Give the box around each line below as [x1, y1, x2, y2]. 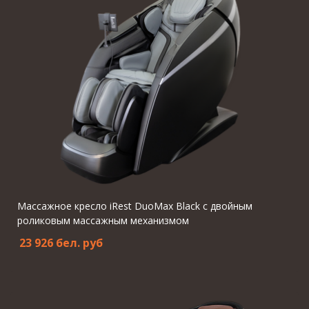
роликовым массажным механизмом [17, 214, 189, 227]
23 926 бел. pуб [19, 235, 103, 250]
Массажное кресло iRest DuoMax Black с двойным [17, 199, 252, 212]
